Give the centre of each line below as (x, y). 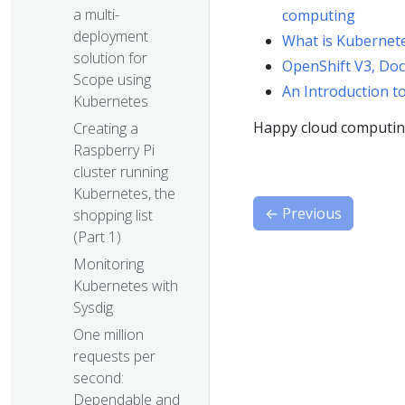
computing (319, 15)
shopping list (113, 216)
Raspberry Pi (114, 151)
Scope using (112, 80)
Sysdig (93, 308)
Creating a (106, 129)
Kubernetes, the (124, 194)
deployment (111, 37)
